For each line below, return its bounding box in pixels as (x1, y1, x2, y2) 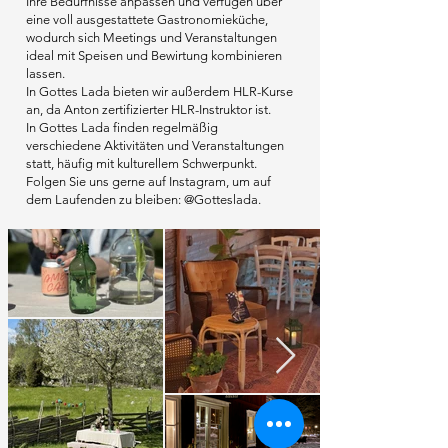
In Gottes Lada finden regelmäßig (26, 120, 218, 135)
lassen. (26, 66, 65, 81)
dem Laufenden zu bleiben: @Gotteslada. (26, 192, 261, 207)
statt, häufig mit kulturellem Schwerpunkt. (26, 156, 257, 171)
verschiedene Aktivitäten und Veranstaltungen (26, 138, 284, 153)
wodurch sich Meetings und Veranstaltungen (26, 30, 277, 45)
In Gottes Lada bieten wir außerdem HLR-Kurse (26, 84, 293, 99)
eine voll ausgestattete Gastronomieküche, (26, 12, 268, 27)
